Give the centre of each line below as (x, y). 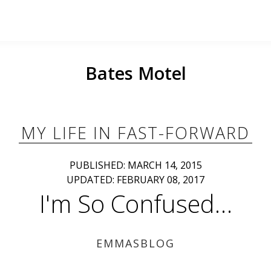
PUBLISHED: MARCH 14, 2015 (135, 165)
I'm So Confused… (135, 204)
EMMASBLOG (135, 243)
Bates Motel (135, 73)
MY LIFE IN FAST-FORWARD (135, 133)
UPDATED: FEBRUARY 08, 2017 (135, 180)
